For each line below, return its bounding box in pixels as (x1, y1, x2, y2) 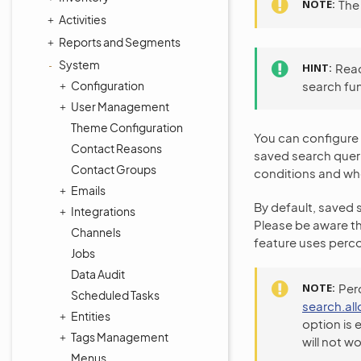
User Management (71, 99, 169, 114)
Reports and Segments (59, 35, 180, 49)
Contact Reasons (71, 141, 162, 156)
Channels (71, 225, 121, 239)
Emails (71, 183, 106, 197)
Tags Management (71, 330, 168, 344)
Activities (59, 12, 106, 27)
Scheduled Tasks (71, 288, 160, 302)
